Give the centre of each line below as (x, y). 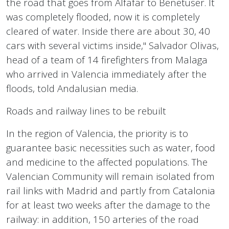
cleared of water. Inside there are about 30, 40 (108, 31)
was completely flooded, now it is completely (103, 17)
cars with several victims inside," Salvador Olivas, (112, 45)
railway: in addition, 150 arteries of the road (102, 219)
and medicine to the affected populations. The (107, 162)
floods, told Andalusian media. (72, 88)
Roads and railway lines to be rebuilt (86, 111)
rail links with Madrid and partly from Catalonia (111, 191)
